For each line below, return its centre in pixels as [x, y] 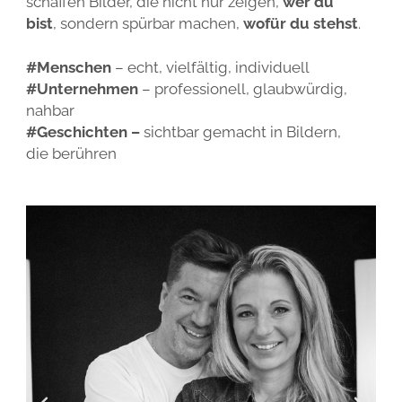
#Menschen [68, 68]
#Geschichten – [83, 132]
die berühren [71, 154]
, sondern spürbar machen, [148, 23]
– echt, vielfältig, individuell [210, 68]
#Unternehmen [82, 89]
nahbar [50, 111]
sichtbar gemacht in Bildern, [240, 132]
